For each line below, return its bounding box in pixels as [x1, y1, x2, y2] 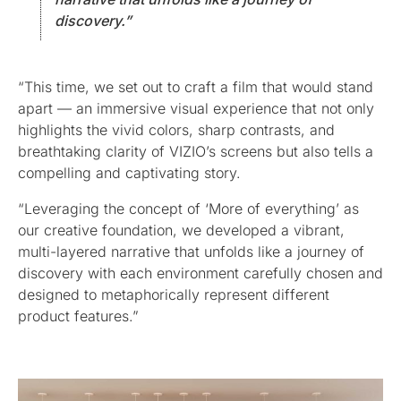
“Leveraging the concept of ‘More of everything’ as [18, 199, 359, 218]
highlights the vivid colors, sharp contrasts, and [18, 120, 335, 139]
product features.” [18, 306, 139, 325]
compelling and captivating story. [18, 163, 241, 182]
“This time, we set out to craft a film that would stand [18, 77, 373, 96]
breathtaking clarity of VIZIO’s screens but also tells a [18, 141, 373, 160]
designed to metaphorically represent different [18, 285, 329, 303]
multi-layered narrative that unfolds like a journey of [18, 242, 364, 260]
